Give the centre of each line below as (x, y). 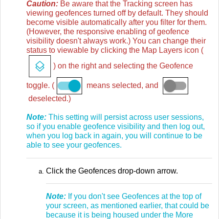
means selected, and (122, 86)
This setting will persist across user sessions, (125, 117)
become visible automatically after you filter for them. (117, 22)
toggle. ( (40, 86)
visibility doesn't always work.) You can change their (116, 41)
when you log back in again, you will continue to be (114, 136)
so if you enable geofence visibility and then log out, (116, 127)
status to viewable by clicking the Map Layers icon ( (115, 50)
